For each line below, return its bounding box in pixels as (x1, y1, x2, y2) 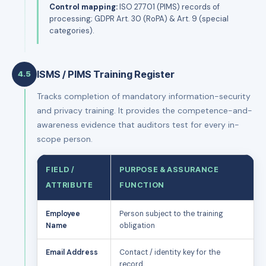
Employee (46, 208, 80, 218)
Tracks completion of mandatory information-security (37, 90, 251, 102)
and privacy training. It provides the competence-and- (37, 104, 252, 116)
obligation (119, 220, 155, 230)
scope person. (37, 133, 93, 144)
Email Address (46, 247, 98, 257)
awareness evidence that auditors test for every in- (37, 119, 239, 130)
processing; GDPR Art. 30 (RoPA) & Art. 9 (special (49, 13, 229, 24)
